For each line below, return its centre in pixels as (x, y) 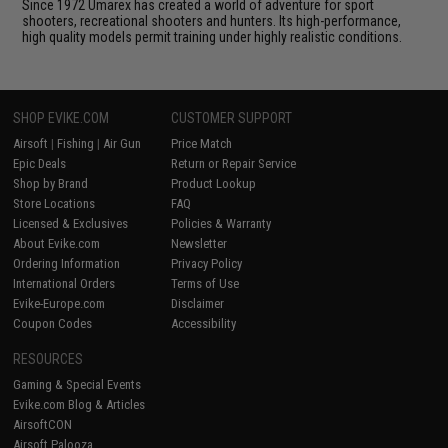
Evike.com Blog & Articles (79, 404)
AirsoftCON (43, 424)
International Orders (64, 283)
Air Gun (122, 143)
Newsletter (199, 243)
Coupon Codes (53, 323)
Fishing (76, 143)
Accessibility (204, 323)
